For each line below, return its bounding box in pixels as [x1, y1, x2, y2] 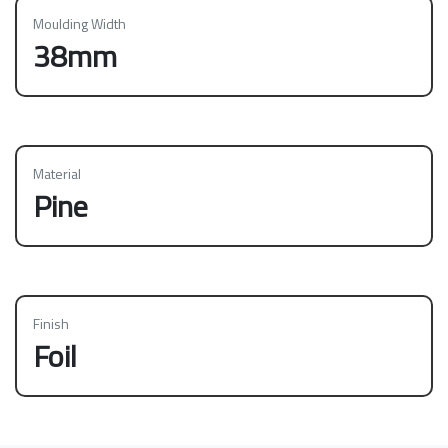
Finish [33, 312, 69, 334]
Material [33, 162, 81, 184]
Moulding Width [33, 12, 126, 34]
